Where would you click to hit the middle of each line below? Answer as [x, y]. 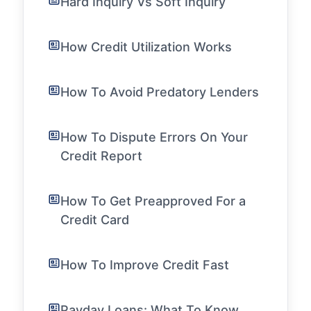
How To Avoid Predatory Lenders [160, 92]
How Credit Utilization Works [146, 47]
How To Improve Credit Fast [145, 265]
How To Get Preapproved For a [153, 201]
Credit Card [95, 220]
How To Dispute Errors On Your [154, 137]
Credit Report [101, 156]
